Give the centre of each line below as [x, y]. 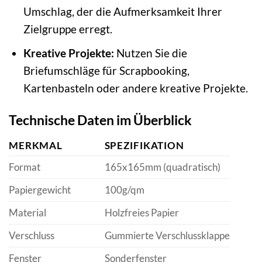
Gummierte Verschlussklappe [167, 235]
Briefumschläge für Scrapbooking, [106, 71]
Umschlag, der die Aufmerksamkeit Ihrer [123, 11]
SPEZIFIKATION [144, 145]
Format [25, 167]
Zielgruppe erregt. [68, 29]
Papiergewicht [40, 189]
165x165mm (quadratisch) [162, 167]
